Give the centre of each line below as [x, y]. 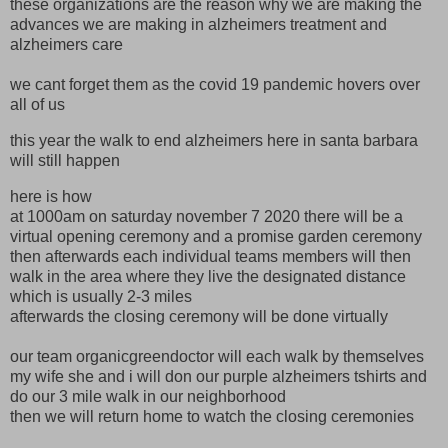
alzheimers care [66, 45]
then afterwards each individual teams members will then [210, 257]
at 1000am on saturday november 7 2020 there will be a [206, 217]
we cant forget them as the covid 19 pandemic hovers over [215, 85]
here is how [51, 197]
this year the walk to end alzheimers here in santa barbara [214, 141]
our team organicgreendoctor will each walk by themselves [217, 357]
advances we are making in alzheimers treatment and [198, 25]
